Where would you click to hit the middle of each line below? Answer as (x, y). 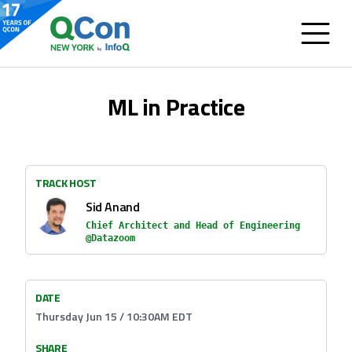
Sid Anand (113, 207)
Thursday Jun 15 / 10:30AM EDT (114, 316)
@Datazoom (110, 238)
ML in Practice (176, 107)
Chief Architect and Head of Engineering (193, 225)
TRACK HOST (66, 183)
